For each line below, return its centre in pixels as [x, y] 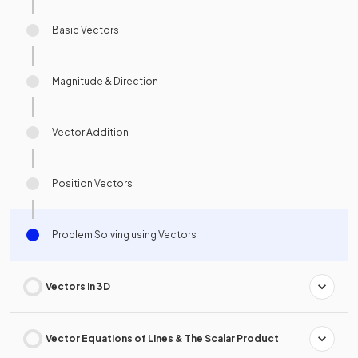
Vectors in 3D [78, 286]
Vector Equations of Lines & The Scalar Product [162, 338]
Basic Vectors [86, 30]
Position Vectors [92, 183]
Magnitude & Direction [105, 81]
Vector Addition [90, 132]
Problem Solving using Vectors [124, 234]
